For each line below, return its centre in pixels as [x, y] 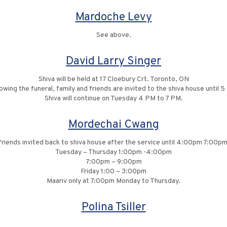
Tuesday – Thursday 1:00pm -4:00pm [113, 152]
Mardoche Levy [113, 17]
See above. [113, 35]
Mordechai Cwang [113, 125]
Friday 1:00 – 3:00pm [113, 172]
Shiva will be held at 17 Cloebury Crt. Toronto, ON [113, 79]
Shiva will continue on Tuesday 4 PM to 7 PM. [113, 99]
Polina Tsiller [113, 207]
